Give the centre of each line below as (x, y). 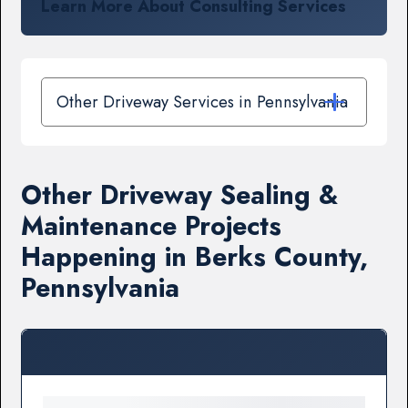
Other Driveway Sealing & (180, 195)
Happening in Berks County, (195, 257)
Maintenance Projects (152, 226)
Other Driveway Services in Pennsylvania (204, 101)
